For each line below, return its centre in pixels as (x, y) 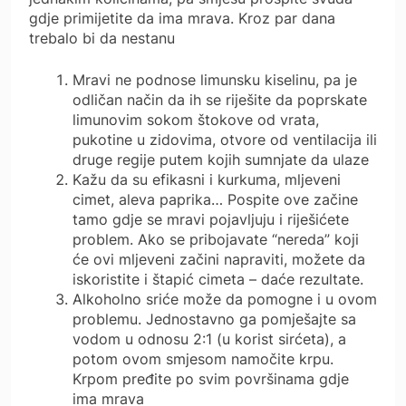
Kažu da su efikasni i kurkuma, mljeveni (207, 180)
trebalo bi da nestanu (102, 39)
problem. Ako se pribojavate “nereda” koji (216, 240)
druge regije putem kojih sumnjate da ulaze (221, 160)
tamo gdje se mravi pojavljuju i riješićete (211, 220)
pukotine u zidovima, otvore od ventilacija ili (225, 140)
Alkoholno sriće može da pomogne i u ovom (225, 300)
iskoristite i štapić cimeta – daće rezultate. (218, 280)
